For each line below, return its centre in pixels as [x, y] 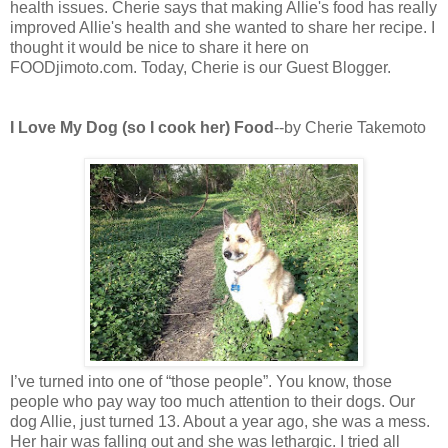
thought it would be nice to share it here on [159, 47]
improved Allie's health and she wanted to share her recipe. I [222, 27]
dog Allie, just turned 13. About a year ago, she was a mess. [220, 421]
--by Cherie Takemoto [350, 127]
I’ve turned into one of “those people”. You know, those [201, 381]
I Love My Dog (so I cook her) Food [142, 127]
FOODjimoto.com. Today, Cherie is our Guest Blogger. [200, 67]
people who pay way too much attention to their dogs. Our [212, 401]
